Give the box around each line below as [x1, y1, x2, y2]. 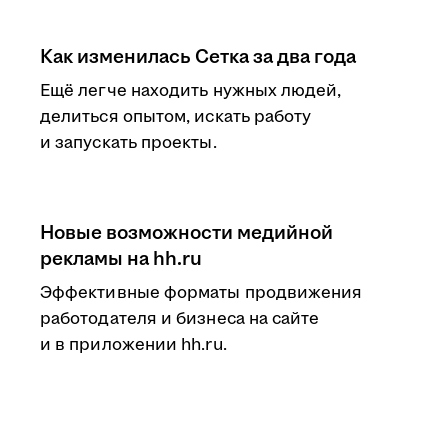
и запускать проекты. [40, 131, 217, 155]
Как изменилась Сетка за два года [40, 43, 356, 71]
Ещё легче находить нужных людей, [40, 79, 342, 103]
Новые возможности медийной [40, 219, 333, 247]
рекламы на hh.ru [40, 245, 202, 273]
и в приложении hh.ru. [40, 333, 227, 357]
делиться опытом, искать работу [40, 105, 312, 129]
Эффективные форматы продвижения [40, 281, 363, 305]
